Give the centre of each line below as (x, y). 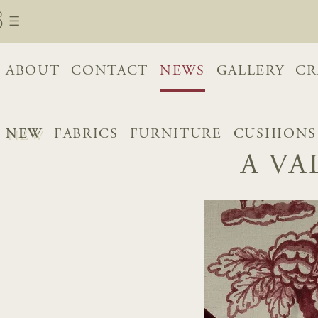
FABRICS (86, 135)
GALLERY (250, 71)
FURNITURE (176, 135)
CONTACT (110, 71)
